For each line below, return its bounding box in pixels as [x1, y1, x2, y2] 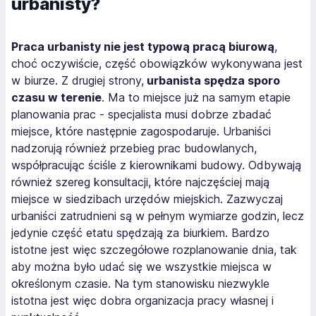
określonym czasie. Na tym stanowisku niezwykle [11, 276, 269, 291]
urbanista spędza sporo [144, 73, 280, 87]
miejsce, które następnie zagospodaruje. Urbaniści [11, 123, 271, 138]
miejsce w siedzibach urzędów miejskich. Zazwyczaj [11, 191, 283, 206]
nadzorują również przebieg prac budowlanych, [11, 140, 257, 155]
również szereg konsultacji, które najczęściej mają [11, 174, 269, 189]
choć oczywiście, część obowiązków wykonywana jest [11, 56, 303, 71]
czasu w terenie [11, 90, 102, 104]
